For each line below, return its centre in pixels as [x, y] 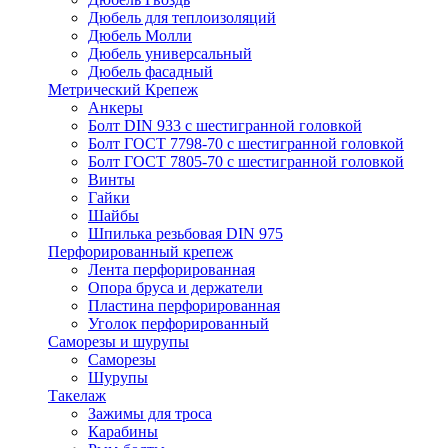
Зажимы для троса [150, 413]
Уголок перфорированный [178, 323]
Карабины [123, 431]
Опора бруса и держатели [175, 287]
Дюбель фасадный [150, 71]
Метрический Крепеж [123, 89]
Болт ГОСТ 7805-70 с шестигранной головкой [246, 161]
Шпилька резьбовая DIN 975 [185, 233]
